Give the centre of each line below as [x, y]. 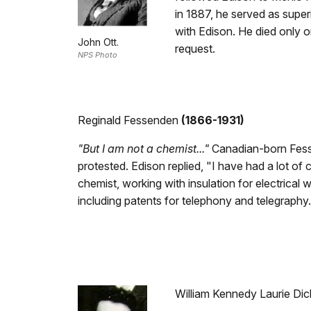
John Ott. [98, 42]
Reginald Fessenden [128, 120]
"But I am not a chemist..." [143, 148]
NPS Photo [98, 55]
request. [195, 49]
